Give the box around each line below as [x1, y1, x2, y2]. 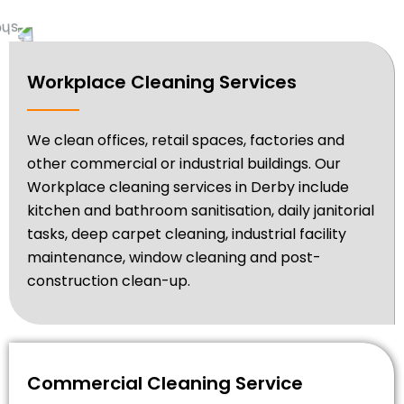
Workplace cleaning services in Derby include [27, 176, 349, 197]
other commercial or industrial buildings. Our [27, 152, 341, 174]
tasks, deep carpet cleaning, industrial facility [27, 223, 346, 244]
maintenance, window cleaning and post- [27, 246, 321, 268]
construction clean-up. [27, 270, 190, 291]
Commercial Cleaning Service [27, 370, 303, 396]
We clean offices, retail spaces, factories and [27, 129, 344, 151]
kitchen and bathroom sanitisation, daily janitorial [27, 199, 374, 221]
